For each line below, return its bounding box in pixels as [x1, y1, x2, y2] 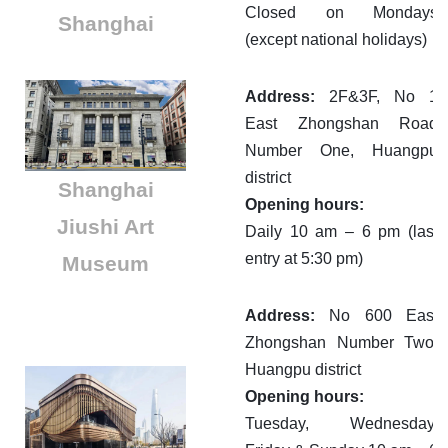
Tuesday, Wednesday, [245, 415, 438, 433]
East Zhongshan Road [245, 115, 438, 133]
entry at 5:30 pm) [245, 250, 363, 268]
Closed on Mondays [245, 4, 438, 22]
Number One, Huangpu [245, 142, 438, 160]
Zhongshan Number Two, [245, 334, 438, 352]
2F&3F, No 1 [315, 88, 438, 106]
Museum [62, 251, 149, 275]
